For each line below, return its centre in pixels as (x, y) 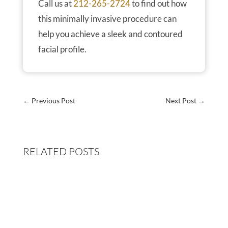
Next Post (181, 100)
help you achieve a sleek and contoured (110, 34)
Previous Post (53, 100)
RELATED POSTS (61, 151)
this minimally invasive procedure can (107, 18)
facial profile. (62, 49)
